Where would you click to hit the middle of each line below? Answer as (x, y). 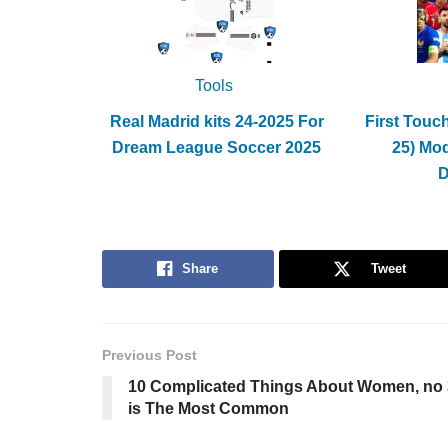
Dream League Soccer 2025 (217, 147)
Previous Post (149, 354)
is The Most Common (208, 408)
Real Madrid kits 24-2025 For (216, 121)
